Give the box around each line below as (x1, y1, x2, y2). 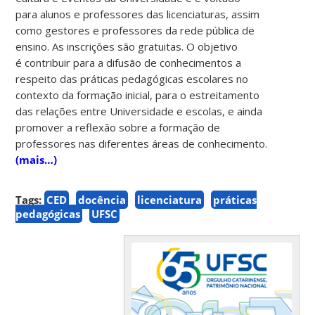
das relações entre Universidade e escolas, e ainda (15, 103, 263, 118)
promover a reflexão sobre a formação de (15, 120, 221, 134)
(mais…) (15, 152, 58, 167)
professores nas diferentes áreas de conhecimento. (15, 136, 268, 150)
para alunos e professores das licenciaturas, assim (15, 6, 260, 21)
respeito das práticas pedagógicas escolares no (15, 71, 249, 86)
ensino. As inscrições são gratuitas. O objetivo (15, 39, 238, 53)
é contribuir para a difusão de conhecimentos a (15, 55, 242, 70)
